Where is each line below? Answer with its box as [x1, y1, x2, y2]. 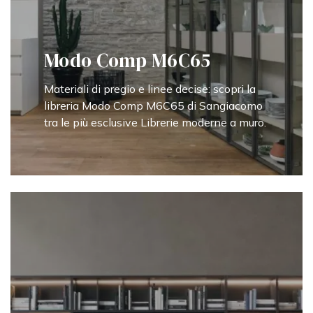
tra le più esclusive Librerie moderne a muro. [44, 115, 266, 129]
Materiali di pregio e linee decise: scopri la [44, 81, 256, 96]
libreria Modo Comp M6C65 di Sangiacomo [44, 98, 263, 112]
